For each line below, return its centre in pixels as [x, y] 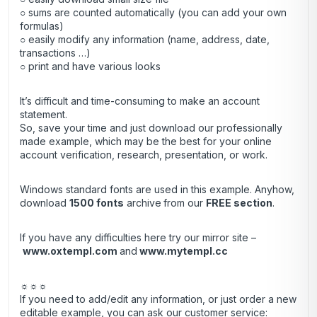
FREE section [239, 203]
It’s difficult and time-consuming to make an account [140, 101]
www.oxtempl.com [71, 251]
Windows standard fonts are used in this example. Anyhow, [157, 190]
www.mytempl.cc [184, 251]
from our [185, 203]
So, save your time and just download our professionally [151, 128]
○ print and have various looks [90, 67]
